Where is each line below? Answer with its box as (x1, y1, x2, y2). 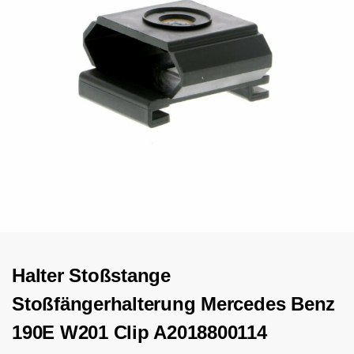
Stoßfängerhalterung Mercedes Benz (12, 293, 336, 315)
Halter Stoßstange (12, 265, 171, 287)
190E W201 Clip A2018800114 (12, 322, 267, 344)
